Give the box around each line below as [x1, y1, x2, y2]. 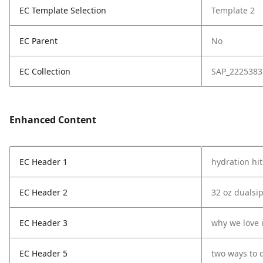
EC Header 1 [19, 156, 68, 167]
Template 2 [211, 5, 255, 16]
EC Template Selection [19, 5, 106, 16]
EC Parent [19, 35, 58, 46]
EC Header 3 [19, 217, 68, 228]
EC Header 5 [19, 248, 68, 259]
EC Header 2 [19, 187, 68, 198]
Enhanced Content [9, 113, 96, 126]
